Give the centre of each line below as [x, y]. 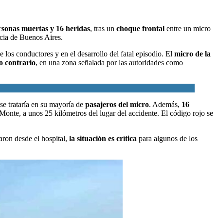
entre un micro [188, 28]
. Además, [165, 104]
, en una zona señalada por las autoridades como [109, 62]
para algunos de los [167, 138]
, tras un [103, 28]
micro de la [192, 54]
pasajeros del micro [117, 104]
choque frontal [140, 28]
